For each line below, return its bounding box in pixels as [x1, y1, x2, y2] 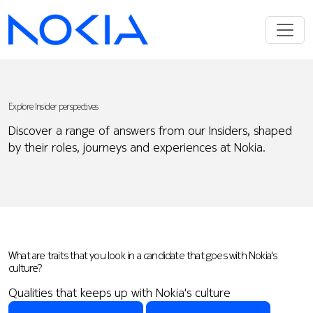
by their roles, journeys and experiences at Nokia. [8, 138, 265, 156]
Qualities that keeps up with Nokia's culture [8, 283, 231, 301]
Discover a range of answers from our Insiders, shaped [8, 122, 292, 140]
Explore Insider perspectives [8, 100, 99, 113]
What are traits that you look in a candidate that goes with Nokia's [8, 247, 277, 263]
